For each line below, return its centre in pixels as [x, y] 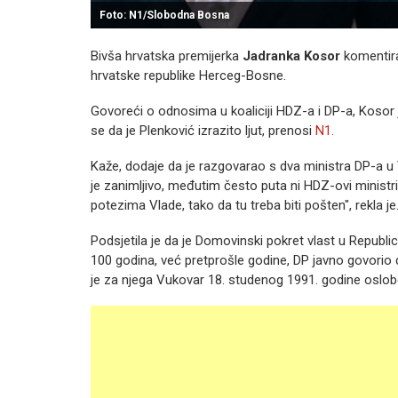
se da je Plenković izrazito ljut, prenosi [203, 131]
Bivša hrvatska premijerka [167, 56]
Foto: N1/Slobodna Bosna [164, 15]
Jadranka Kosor [291, 56]
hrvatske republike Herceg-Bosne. [188, 76]
